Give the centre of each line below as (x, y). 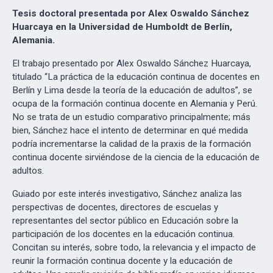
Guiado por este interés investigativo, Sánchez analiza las (127, 194)
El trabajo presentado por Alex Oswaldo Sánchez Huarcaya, (132, 63)
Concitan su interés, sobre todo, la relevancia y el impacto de (134, 247)
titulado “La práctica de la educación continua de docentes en (136, 77)
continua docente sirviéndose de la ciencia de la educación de (136, 157)
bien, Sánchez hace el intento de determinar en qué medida (130, 130)
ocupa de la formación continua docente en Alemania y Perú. (135, 104)
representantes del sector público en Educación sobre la (125, 221)
